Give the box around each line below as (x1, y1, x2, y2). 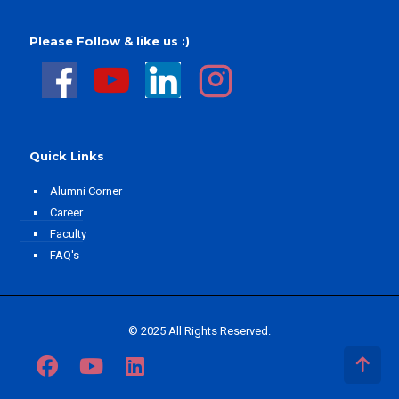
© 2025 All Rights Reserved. (128, 324, 271, 338)
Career (50, 206, 83, 220)
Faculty (50, 227, 86, 241)
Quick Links (29, 149, 104, 164)
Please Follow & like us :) (29, 34, 190, 49)
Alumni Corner (50, 184, 122, 199)
